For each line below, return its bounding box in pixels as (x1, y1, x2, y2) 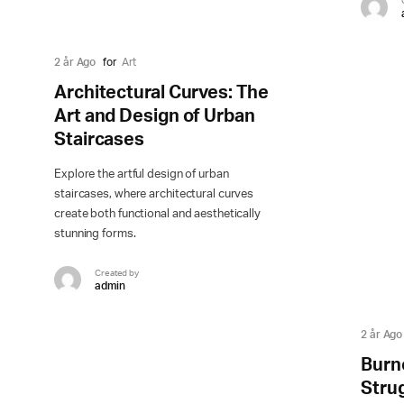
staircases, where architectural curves (54, 188, 254, 201)
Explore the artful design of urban (54, 169, 229, 181)
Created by (95, 268, 139, 278)
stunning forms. (54, 228, 136, 241)
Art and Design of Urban (54, 107, 255, 126)
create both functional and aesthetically (54, 208, 261, 221)
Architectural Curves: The (54, 84, 269, 103)
